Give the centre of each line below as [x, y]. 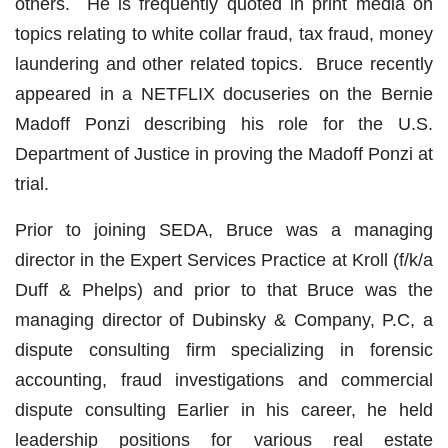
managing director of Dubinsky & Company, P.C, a [224, 319]
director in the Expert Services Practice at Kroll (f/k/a [224, 259]
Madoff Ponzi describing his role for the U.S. [224, 123]
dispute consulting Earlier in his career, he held [224, 409]
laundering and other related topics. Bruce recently [224, 63]
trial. [32, 183]
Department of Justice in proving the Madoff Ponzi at [224, 153]
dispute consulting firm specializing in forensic [224, 349]
